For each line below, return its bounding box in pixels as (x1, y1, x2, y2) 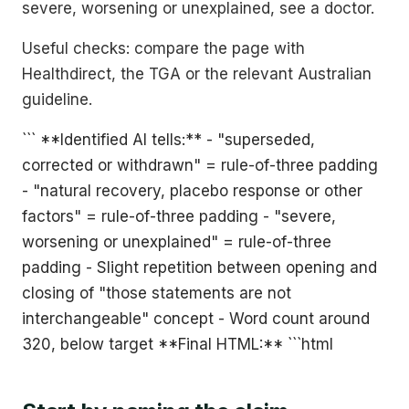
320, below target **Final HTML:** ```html (22, 334, 333, 353)
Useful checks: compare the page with (22, 38, 305, 58)
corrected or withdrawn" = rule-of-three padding (22, 155, 378, 174)
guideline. (22, 89, 92, 109)
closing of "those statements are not (22, 283, 291, 302)
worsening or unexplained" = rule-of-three (22, 232, 331, 251)
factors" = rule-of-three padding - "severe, (22, 206, 336, 225)
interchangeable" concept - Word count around (22, 309, 370, 328)
